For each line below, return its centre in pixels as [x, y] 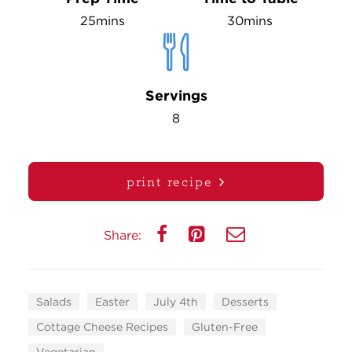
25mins [102, 21]
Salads [54, 302]
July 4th [176, 302]
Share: [125, 235]
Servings [176, 95]
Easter [112, 302]
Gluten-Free [225, 327]
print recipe [169, 181]
